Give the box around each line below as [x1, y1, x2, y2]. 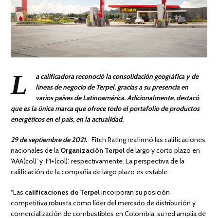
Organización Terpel [60, 146, 125, 155]
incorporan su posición [100, 188, 170, 197]
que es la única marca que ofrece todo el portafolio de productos [11, 104, 200, 113]
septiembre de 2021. [28, 135, 88, 145]
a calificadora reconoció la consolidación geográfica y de [36, 72, 199, 81]
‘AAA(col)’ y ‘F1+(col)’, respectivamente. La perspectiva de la [11, 157, 185, 166]
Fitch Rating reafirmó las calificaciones [87, 135, 206, 145]
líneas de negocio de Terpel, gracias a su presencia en [36, 83, 189, 92]
